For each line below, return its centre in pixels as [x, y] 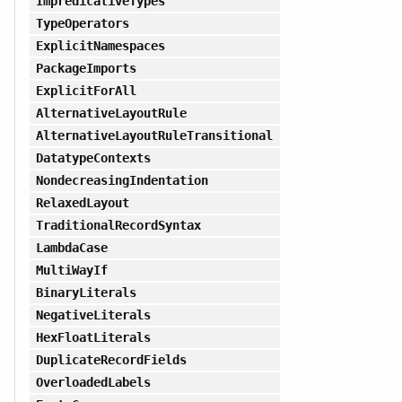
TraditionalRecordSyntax [118, 225]
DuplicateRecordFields [111, 359]
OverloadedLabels [93, 382]
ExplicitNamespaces [100, 45]
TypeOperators [82, 23]
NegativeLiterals [93, 315]
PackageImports [86, 68]
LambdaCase [71, 247]
